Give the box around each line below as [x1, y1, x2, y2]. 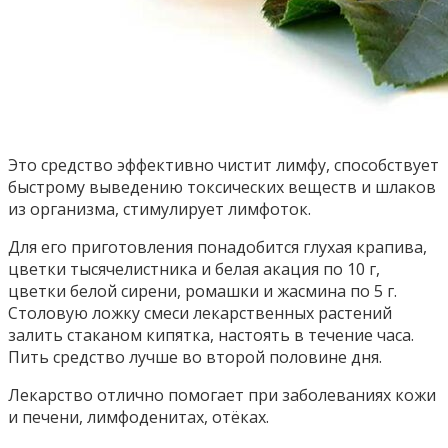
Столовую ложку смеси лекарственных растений [8, 302, 392, 325]
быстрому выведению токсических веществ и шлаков [8, 176, 436, 199]
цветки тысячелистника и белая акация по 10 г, [8, 258, 380, 281]
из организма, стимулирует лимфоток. [8, 198, 311, 221]
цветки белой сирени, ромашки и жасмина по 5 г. [8, 280, 397, 303]
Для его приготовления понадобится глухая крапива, [8, 236, 427, 259]
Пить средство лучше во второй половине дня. [8, 346, 382, 369]
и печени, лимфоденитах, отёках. [8, 406, 269, 429]
